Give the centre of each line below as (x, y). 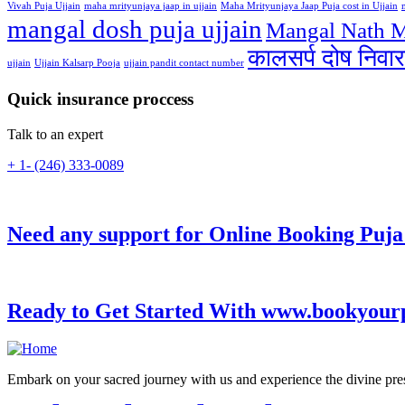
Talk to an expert (55, 134)
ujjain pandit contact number (184, 63)
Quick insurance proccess (100, 99)
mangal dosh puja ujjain (135, 29)
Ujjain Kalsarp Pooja (77, 63)
